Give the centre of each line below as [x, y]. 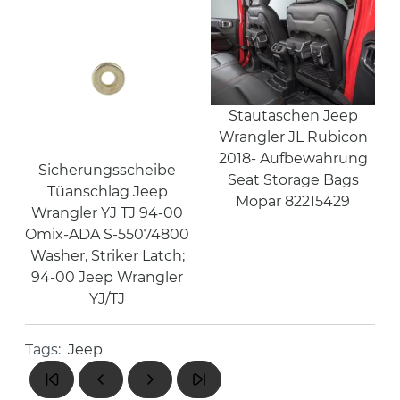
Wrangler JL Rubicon [293, 137]
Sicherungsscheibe [107, 170]
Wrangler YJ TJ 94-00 [107, 212]
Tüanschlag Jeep [107, 191]
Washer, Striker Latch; [107, 255]
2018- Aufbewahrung [293, 158]
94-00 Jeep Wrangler [107, 277]
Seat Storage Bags [293, 179]
